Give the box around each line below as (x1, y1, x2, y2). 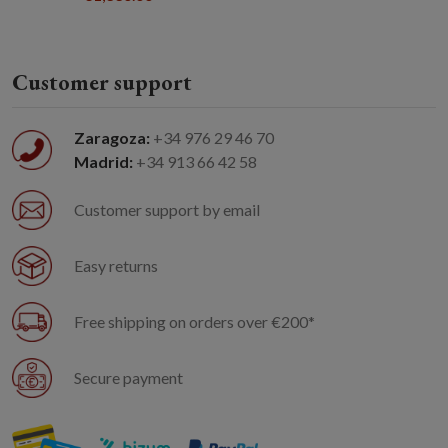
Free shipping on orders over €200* (74, 311, 315, 331)
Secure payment (74, 367, 183, 387)
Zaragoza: (74, 127, 150, 147)
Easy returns (74, 255, 158, 275)
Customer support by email (74, 199, 260, 219)
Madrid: (74, 151, 133, 171)
